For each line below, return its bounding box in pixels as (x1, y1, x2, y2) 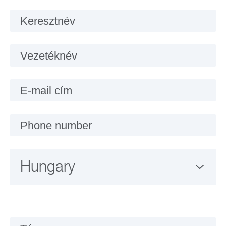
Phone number (20, 119, 92, 132)
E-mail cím (20, 84, 72, 97)
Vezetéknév (20, 49, 77, 63)
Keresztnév (20, 15, 75, 28)
